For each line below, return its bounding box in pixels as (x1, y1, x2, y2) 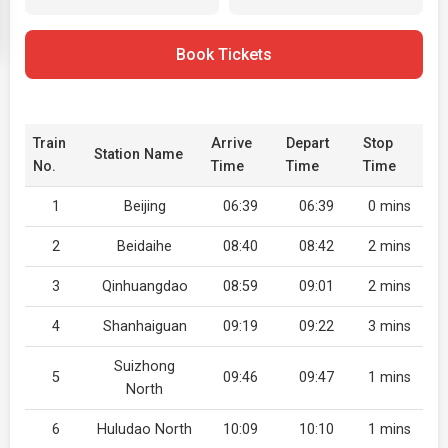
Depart (286, 135, 329, 152)
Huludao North (97, 421, 192, 438)
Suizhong (114, 358, 175, 375)
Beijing (123, 198, 166, 215)
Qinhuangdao (101, 278, 188, 295)
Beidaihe (117, 238, 172, 255)
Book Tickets (176, 45, 272, 64)
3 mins (367, 318, 411, 335)
